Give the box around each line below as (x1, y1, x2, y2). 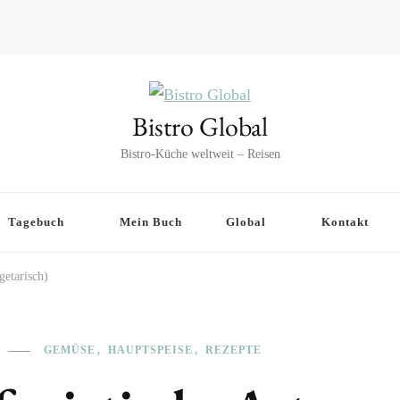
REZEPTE (205, 344, 262, 356)
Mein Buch (120, 215, 182, 229)
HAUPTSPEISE (108, 344, 193, 356)
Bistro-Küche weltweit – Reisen (120, 147, 280, 161)
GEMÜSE (44, 344, 96, 356)
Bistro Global (132, 109, 268, 144)
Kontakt (321, 215, 369, 229)
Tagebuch (8, 215, 64, 229)
